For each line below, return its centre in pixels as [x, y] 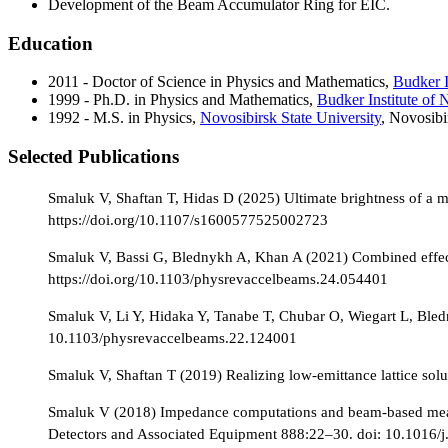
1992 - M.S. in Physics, [124, 118]
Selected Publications [93, 156]
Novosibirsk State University [290, 118]
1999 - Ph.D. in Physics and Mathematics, [182, 100]
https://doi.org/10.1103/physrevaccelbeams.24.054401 [218, 278]
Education [50, 43]
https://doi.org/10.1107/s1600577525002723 [188, 219]
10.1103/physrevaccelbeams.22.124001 [172, 338]
